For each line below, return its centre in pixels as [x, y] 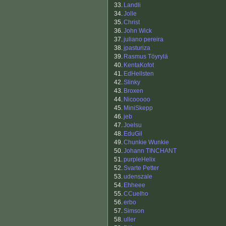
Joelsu [133, 125]
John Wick [138, 31]
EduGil [133, 134]
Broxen [133, 91]
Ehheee [134, 185]
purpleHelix [139, 160]
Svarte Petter [141, 168]
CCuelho [136, 194]
